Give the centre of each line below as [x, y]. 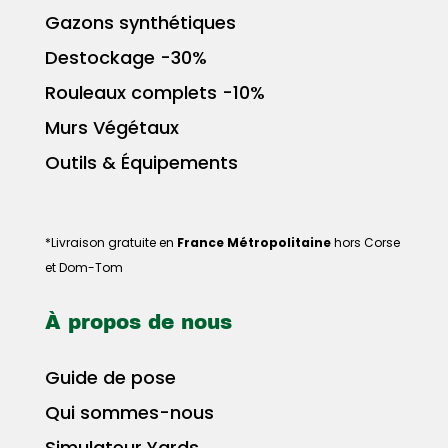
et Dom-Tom [83, 267]
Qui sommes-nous [129, 412]
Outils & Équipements [141, 162]
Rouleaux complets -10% [154, 92]
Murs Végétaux [111, 127]
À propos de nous [138, 321]
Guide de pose [110, 377]
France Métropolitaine [253, 242]
